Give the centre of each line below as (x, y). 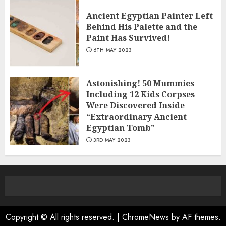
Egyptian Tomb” (121, 128)
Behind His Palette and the (142, 27)
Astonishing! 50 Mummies (140, 83)
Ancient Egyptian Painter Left (150, 16)
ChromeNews (145, 217)
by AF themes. (195, 217)
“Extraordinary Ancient (136, 117)
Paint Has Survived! (128, 38)
